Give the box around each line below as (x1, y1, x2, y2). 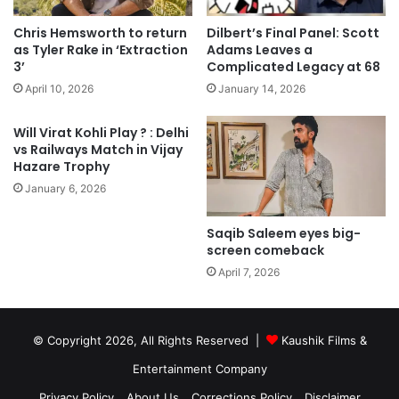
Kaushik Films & (281, 333, 367, 348)
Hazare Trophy (13, 157, 110, 175)
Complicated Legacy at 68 (207, 57, 380, 76)
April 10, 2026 (25, 81, 94, 95)
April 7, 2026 (218, 265, 280, 280)
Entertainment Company (132, 362, 267, 377)
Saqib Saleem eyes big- (207, 224, 361, 243)
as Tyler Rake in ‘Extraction (13, 40, 188, 59)
